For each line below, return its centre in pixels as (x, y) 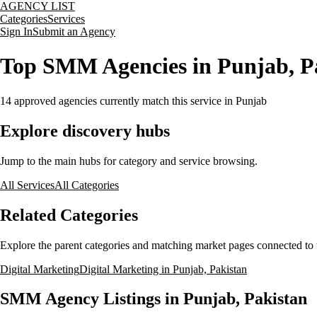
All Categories (87, 185)
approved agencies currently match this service (116, 100)
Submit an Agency (74, 31)
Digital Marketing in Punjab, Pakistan (163, 269)
